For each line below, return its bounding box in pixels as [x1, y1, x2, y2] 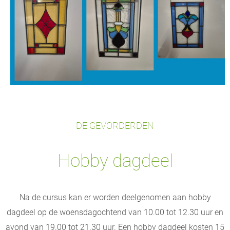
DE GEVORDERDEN [76, 120, 154, 131]
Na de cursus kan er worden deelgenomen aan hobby [19, 192, 211, 202]
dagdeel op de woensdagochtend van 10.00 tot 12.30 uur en [7, 207, 223, 217]
